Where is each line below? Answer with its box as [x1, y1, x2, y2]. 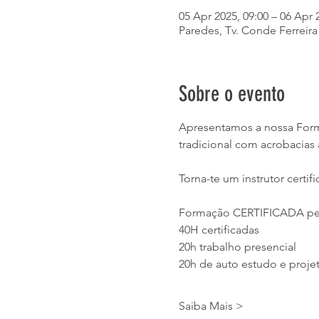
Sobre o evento [178, 81, 285, 107]
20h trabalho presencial [178, 240, 296, 253]
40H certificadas [178, 223, 259, 236]
